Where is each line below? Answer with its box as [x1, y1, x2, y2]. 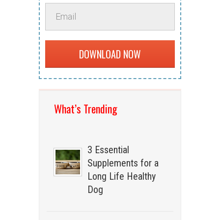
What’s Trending [54, 100, 117, 116]
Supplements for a [87, 157, 159, 169]
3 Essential [87, 143, 130, 156]
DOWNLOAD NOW [79, 46, 141, 61]
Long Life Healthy [87, 170, 156, 182]
